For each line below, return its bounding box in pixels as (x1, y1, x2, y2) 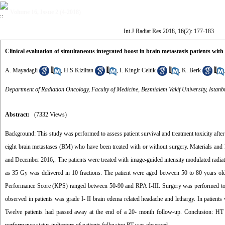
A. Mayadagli (5, 67, 38, 74)
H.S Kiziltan (64, 67, 93, 74)
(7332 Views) (34, 111, 67, 118)
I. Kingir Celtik (120, 67, 156, 74)
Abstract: (5, 111, 30, 118)
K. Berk (182, 67, 201, 74)
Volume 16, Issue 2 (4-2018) (10, 9, 81, 16)
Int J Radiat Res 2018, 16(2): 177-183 (124, 28, 214, 35)
